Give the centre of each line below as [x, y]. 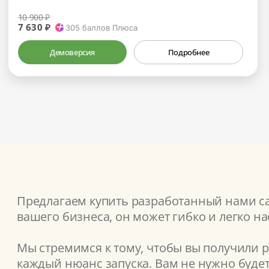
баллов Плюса [109, 27]
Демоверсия [73, 52]
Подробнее [189, 52]
